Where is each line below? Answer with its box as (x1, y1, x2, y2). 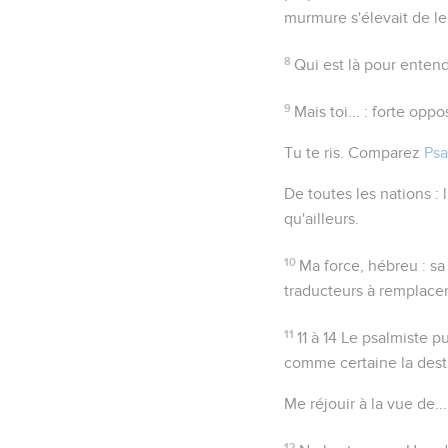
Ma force (299, 257, 361, 274)
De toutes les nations (284, 185, 431, 202)
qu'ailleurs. (284, 210, 359, 227)
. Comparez (340, 144, 424, 161)
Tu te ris (284, 144, 340, 161)
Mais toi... (294, 103, 361, 120)
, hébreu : (360, 257, 431, 274)
